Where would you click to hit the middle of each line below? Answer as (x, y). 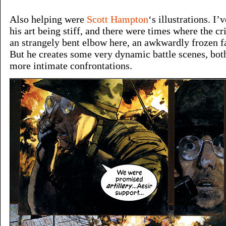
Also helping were (48, 19)
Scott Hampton (118, 19)
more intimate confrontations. (71, 66)
